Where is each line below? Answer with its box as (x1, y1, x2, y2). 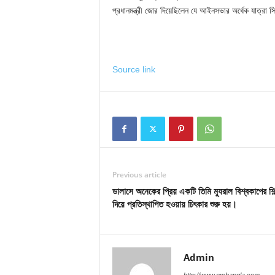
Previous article (112, 169, 166, 180)
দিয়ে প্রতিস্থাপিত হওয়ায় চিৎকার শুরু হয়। (112, 198, 237, 210)
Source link (112, 64, 155, 74)
